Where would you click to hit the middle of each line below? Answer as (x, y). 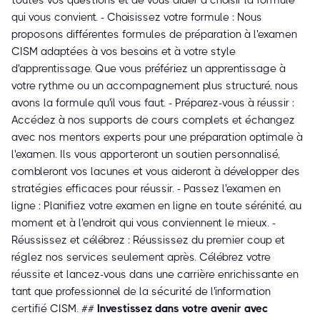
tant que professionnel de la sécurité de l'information (141, 292)
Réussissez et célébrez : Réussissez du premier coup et (148, 240)
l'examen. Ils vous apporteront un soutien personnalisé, (146, 155)
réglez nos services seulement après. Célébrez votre (141, 257)
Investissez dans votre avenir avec (182, 309)
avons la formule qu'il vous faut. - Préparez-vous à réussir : (153, 103)
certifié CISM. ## (54, 309)
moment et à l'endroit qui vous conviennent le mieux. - (144, 223)
